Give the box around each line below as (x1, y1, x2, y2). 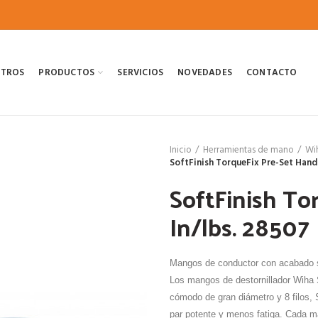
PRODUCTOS (38, 65, 95, 80)
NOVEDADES (177, 65, 233, 80)
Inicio (170, 143, 192, 158)
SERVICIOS (117, 65, 164, 80)
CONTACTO (246, 65, 297, 80)
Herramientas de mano (203, 143, 294, 158)
